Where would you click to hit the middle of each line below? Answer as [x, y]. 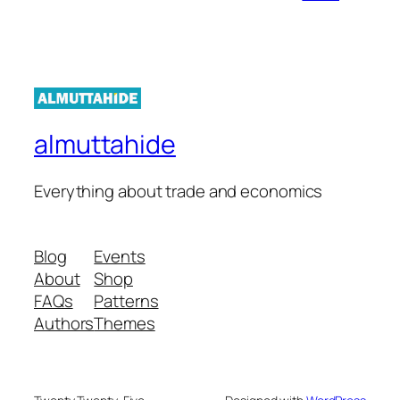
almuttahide [105, 144]
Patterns [126, 301]
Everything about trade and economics [179, 191]
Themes [125, 324]
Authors [64, 324]
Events [120, 257]
